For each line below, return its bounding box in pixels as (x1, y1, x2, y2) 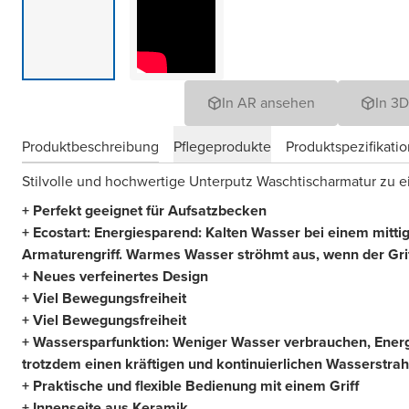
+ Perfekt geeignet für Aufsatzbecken (22, 199, 267, 221)
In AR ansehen (222, 91, 315, 113)
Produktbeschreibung (22, 136, 159, 158)
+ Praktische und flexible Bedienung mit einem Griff (22, 374, 359, 396)
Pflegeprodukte (173, 136, 271, 158)
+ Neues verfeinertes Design (22, 265, 208, 287)
